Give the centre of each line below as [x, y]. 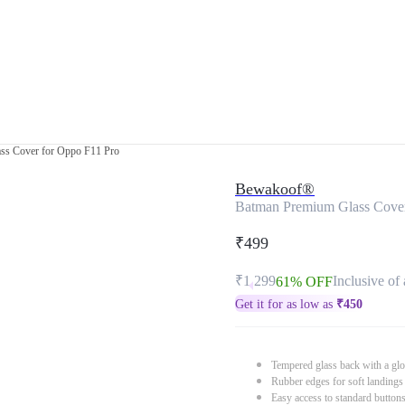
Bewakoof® [275, 189]
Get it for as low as [286, 304]
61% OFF [304, 282]
